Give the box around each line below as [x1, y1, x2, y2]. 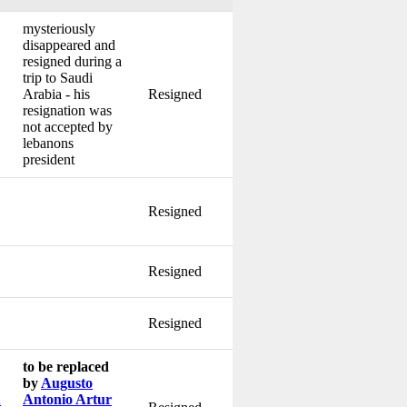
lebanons [23, 134, 74, 151]
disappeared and [23, 36, 115, 53]
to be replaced [23, 358, 109, 374]
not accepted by [23, 118, 113, 134]
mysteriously [23, 20, 95, 36]
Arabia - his [23, 85, 90, 102]
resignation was [23, 102, 112, 118]
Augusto [41, 374, 93, 391]
